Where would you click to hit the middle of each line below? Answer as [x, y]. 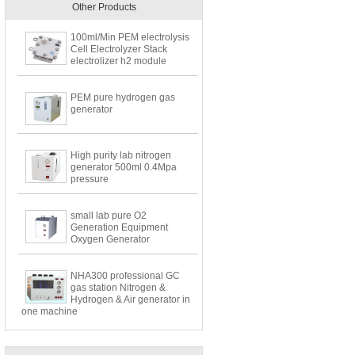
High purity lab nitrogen [121, 155]
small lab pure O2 [109, 216]
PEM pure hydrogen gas [123, 97]
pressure [90, 179]
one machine [50, 311]
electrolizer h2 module [118, 61]
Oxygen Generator [110, 239]
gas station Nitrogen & [118, 288]
